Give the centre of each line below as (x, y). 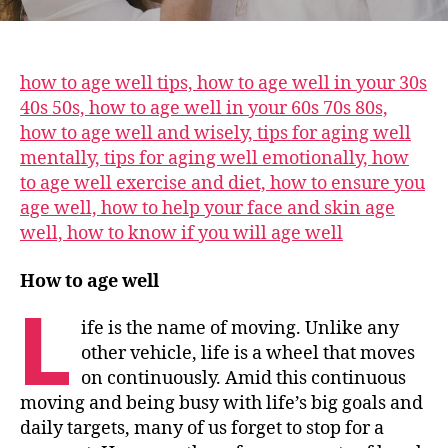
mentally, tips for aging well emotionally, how (214, 159)
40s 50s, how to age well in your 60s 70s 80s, (204, 109)
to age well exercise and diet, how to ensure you (222, 184)
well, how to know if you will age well (181, 234)
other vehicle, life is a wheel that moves (248, 354)
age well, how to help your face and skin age (207, 209)
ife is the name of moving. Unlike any (240, 329)
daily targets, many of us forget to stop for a (202, 429)
